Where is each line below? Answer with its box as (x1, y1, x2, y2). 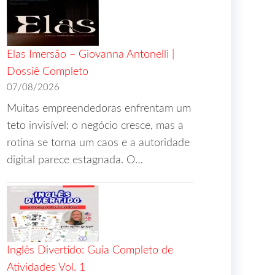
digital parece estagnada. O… (7, 155, 143, 166)
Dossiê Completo (7, 66, 88, 77)
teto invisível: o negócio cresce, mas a (7, 120, 184, 131)
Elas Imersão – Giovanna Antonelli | (7, 49, 174, 60)
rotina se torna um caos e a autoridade (7, 137, 190, 149)
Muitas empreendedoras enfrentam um (7, 103, 191, 114)
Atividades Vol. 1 (7, 262, 85, 273)
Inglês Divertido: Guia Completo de (7, 245, 173, 256)
